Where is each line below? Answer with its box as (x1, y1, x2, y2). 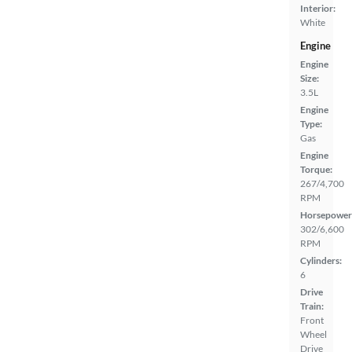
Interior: (300, 2, 335, 14)
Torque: (300, 163, 332, 175)
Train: (300, 300, 324, 312)
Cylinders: (300, 255, 342, 266)
